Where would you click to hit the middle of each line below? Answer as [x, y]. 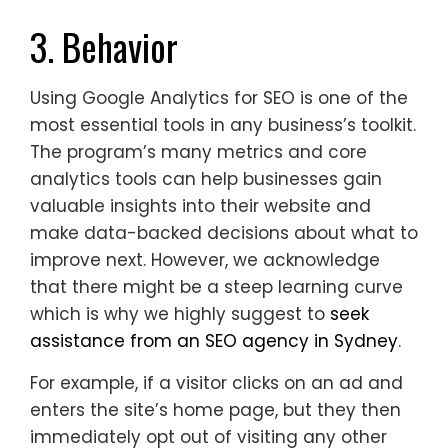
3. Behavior [104, 46]
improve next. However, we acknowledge [205, 259]
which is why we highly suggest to [180, 313]
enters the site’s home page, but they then [215, 409]
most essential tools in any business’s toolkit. [223, 124]
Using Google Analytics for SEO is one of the [219, 97]
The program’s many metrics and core [198, 151]
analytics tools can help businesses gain [206, 178]
